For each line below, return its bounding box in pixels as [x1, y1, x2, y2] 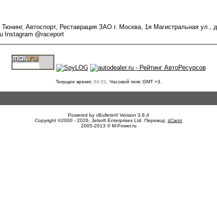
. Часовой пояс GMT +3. [106, 79, 162, 84]
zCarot [168, 118, 182, 123]
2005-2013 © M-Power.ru [80, 123, 137, 128]
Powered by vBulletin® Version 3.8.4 [68, 112, 149, 118]
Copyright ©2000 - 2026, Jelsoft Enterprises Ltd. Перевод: [35, 118, 168, 123]
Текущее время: [55, 79, 93, 84]
